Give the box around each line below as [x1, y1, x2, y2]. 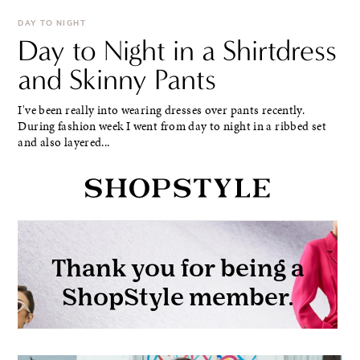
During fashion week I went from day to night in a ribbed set [18, 118, 326, 135]
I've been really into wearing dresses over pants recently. [18, 102, 305, 119]
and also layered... [18, 134, 110, 151]
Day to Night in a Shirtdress [18, 33, 337, 68]
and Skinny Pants [18, 62, 217, 97]
